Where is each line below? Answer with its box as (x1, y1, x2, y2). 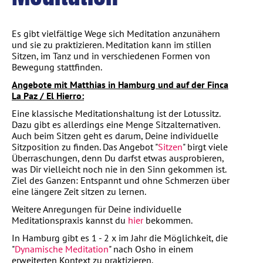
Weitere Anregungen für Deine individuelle (12, 203, 181, 215)
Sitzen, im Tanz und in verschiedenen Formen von (12, 49, 210, 62)
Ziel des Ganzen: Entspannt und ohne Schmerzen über (12, 174, 230, 186)
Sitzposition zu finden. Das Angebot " (12, 140, 158, 153)
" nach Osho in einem (109, 242, 193, 255)
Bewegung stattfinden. (12, 60, 104, 73)
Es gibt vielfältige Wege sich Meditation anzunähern (12, 27, 220, 39)
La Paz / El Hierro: (12, 89, 84, 102)
